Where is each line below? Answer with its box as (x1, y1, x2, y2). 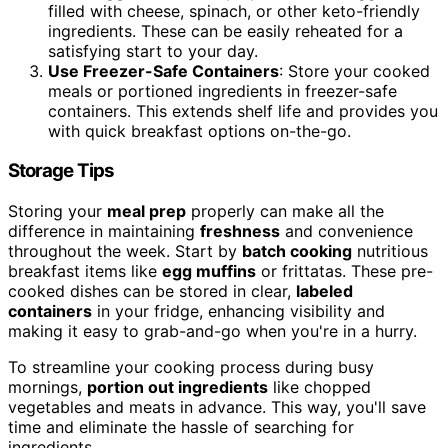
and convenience (280, 221, 413, 242)
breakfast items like (8, 261, 162, 282)
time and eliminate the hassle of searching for (8, 417, 354, 438)
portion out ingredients (87, 377, 268, 398)
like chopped (268, 377, 371, 398)
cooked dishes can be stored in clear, (8, 281, 296, 302)
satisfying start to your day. (48, 40, 258, 61)
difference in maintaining (8, 221, 200, 242)
